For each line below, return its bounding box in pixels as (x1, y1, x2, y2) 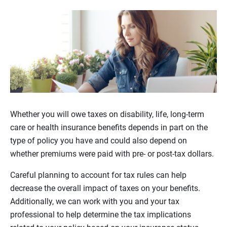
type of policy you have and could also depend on (10, 136, 187, 146)
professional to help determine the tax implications (10, 210, 191, 220)
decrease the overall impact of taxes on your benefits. (10, 183, 200, 194)
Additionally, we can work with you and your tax (10, 197, 179, 207)
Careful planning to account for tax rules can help (10, 170, 186, 180)
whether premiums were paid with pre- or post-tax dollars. (10, 149, 214, 159)
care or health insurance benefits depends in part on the (10, 123, 208, 133)
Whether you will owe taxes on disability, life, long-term (10, 109, 204, 120)
